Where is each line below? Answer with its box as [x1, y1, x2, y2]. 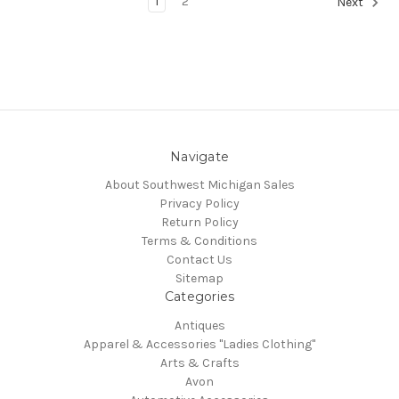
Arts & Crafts [159, 355, 240, 371]
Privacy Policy [159, 196, 240, 212]
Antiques [174, 318, 225, 334]
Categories [164, 289, 235, 305]
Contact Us [167, 252, 232, 268]
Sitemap [175, 271, 224, 287]
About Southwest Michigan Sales [104, 177, 295, 193]
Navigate [170, 148, 229, 165]
